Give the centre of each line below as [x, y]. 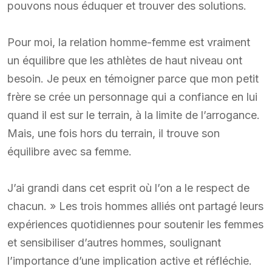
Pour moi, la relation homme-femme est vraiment [129, 42]
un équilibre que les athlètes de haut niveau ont [125, 60]
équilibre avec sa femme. [70, 151]
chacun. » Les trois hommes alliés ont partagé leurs [135, 206]
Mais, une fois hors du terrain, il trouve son [114, 133]
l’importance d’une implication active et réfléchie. [130, 260]
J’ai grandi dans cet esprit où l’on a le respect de [128, 188]
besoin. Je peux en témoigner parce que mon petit [133, 78]
